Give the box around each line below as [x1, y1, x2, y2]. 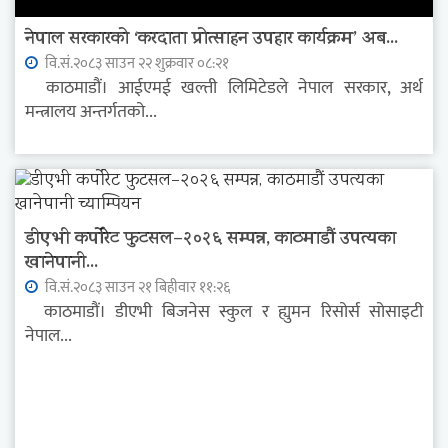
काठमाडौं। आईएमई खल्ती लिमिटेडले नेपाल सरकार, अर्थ [25, 73, 423, 104]
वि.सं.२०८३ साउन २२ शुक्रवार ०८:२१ [42, 51, 229, 77]
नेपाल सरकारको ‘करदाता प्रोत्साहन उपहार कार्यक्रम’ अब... [25, 25, 398, 56]
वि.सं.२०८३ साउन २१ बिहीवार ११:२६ [42, 275, 230, 301]
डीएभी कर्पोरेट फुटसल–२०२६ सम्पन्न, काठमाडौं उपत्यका [25, 225, 396, 256]
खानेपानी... [25, 249, 98, 280]
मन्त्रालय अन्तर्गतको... [25, 97, 157, 128]
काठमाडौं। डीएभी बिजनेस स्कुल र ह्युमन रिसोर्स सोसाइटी [25, 297, 423, 328]
